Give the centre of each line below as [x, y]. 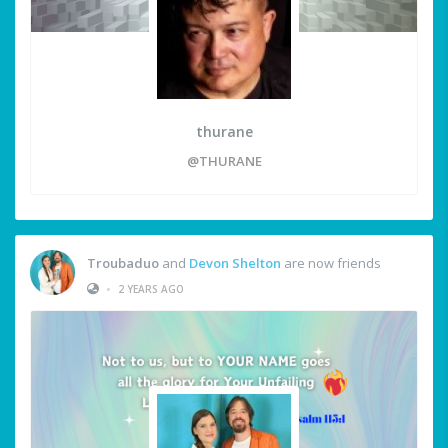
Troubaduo [123, 262]
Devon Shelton [235, 262]
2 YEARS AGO [151, 288]
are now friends [331, 262]
